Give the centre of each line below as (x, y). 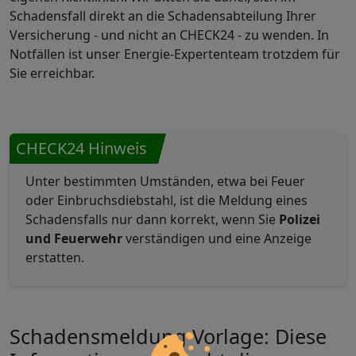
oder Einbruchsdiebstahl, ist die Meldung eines (166, 200)
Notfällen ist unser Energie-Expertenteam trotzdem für (175, 54)
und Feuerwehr (74, 238)
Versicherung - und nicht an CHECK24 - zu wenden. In (169, 35)
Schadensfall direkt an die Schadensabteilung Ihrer (163, 16)
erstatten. (55, 257)
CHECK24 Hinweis (81, 148)
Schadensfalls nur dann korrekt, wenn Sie (152, 219)
